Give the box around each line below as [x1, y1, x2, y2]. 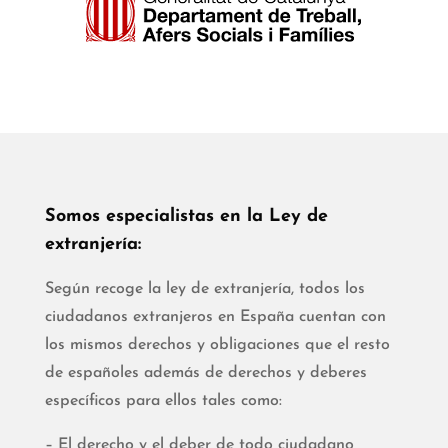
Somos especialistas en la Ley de [44, 206, 328, 226]
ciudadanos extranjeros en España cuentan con [44, 308, 386, 325]
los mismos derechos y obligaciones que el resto [44, 336, 390, 353]
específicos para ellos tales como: [44, 392, 282, 409]
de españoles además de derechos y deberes [44, 364, 367, 381]
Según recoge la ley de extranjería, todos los [44, 280, 365, 297]
